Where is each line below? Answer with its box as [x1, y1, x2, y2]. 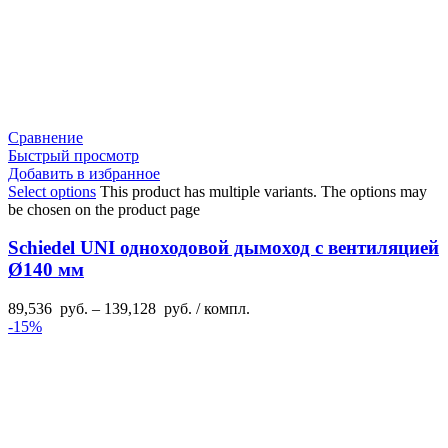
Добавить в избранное [8, 164, 160, 182]
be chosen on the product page [8, 200, 200, 218]
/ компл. [192, 299, 250, 317]
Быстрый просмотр [8, 146, 139, 164]
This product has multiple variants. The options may [100, 182, 427, 200]
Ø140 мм [8, 259, 84, 281]
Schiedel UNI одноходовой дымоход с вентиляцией [8, 237, 439, 259]
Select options [8, 182, 96, 200]
